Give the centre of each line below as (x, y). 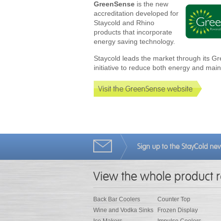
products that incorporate (133, 32)
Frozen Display (178, 210)
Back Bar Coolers (117, 199)
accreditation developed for (136, 13)
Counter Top (174, 199)
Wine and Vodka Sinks (123, 210)
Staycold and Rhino (124, 23)
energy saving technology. (134, 41)
